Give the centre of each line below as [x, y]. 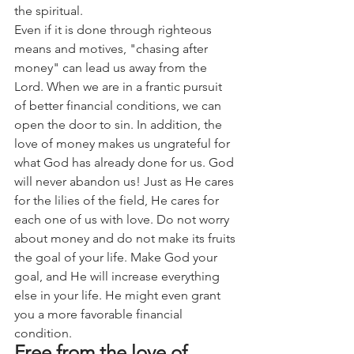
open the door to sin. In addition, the [120, 124]
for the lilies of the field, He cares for [118, 200]
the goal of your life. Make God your [117, 257]
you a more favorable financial [100, 314]
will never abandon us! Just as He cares [126, 181]
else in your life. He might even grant [119, 295]
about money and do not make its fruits [126, 238]
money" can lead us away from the [112, 68]
